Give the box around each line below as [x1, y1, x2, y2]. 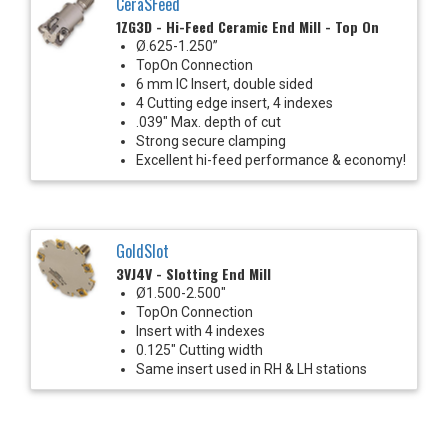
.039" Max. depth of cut [136, 113, 281, 130]
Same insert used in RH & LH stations [136, 360, 367, 377]
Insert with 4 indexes [136, 322, 265, 339]
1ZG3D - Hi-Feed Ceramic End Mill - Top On [116, 15, 379, 37]
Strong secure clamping [136, 132, 286, 149]
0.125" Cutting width [136, 341, 263, 358]
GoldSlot [116, 238, 169, 263]
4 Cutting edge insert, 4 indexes [136, 94, 333, 111]
